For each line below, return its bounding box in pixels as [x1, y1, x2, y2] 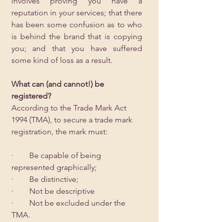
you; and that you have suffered [11, 44, 142, 53]
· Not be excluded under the [11, 198, 127, 208]
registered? [11, 91, 51, 101]
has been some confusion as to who [11, 20, 142, 29]
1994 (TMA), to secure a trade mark [11, 115, 134, 124]
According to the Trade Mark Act [11, 103, 128, 112]
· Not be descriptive [11, 186, 95, 196]
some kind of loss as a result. [11, 55, 116, 65]
